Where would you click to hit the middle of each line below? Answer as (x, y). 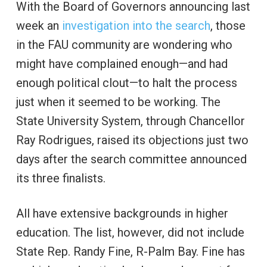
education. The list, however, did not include (130, 232)
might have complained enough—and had (122, 63)
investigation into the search (136, 25)
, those (228, 25)
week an (39, 25)
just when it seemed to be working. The (118, 102)
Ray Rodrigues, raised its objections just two (132, 140)
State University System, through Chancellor (130, 121)
